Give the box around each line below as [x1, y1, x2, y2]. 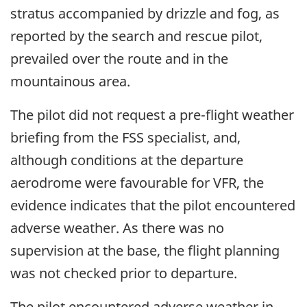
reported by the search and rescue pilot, [10, 27, 262, 46]
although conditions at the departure [10, 151, 243, 170]
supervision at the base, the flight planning [10, 241, 280, 260]
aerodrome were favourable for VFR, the [10, 173, 264, 193]
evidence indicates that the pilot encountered [10, 196, 295, 215]
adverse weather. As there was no [10, 219, 224, 238]
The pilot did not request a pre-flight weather [10, 106, 294, 125]
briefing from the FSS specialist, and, [10, 128, 241, 147]
